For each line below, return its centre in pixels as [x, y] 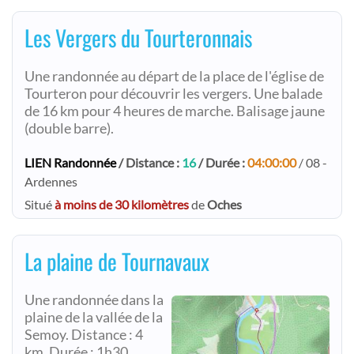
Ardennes [51, 181]
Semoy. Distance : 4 [84, 335]
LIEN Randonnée [70, 162]
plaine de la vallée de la [94, 317]
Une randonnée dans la [94, 300]
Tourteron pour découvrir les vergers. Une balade [173, 94]
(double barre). [69, 128]
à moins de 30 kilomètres [122, 204]
